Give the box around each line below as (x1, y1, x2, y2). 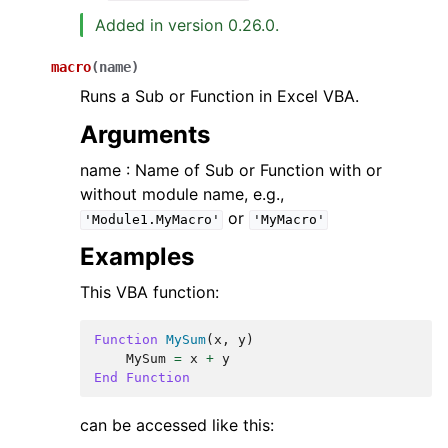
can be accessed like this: (80, 415, 274, 436)
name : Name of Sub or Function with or (80, 160, 382, 181)
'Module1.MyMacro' (83, 212, 220, 228)
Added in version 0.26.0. (95, 15, 279, 36)
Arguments (80, 120, 210, 150)
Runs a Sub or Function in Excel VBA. (80, 86, 359, 107)
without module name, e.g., (80, 184, 284, 205)
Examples (80, 242, 194, 272)
